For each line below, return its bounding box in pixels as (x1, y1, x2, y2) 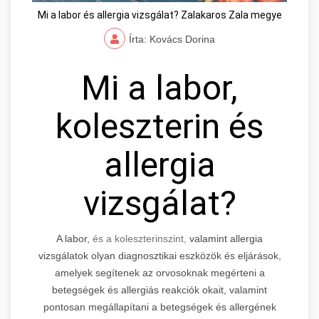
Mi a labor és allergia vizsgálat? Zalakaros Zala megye (37, 9, 282, 21)
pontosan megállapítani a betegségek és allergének (43, 301, 276, 313)
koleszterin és (56, 106, 263, 147)
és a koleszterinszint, (93, 233, 187, 245)
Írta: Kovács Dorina (129, 33, 215, 46)
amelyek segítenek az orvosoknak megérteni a (54, 267, 265, 279)
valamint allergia (187, 233, 263, 245)
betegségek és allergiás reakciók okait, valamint (52, 284, 267, 296)
